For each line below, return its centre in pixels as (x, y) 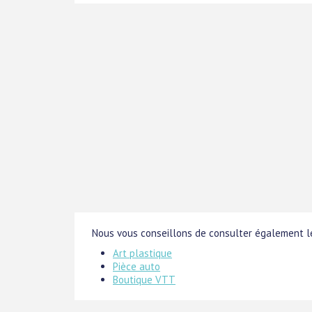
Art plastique (142, 253)
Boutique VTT (144, 280)
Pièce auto (136, 266)
